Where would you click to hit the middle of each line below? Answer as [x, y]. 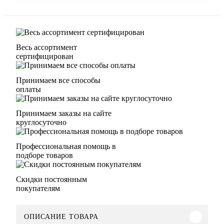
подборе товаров [44, 155]
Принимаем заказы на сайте [64, 113]
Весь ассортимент [46, 47]
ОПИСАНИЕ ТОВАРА [61, 216]
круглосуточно [41, 122]
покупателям [38, 188]
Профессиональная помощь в [66, 146]
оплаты [28, 89]
